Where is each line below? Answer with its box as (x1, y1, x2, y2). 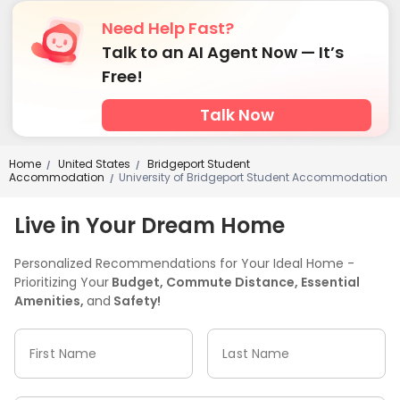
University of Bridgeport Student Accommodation (119, 169, 387, 185)
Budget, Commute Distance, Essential (109, 272, 360, 291)
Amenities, (14, 291, 87, 310)
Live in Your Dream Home (14, 210, 285, 240)
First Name (29, 344, 97, 362)
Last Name (222, 344, 290, 362)
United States (55, 155, 130, 171)
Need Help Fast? (102, 16, 234, 39)
